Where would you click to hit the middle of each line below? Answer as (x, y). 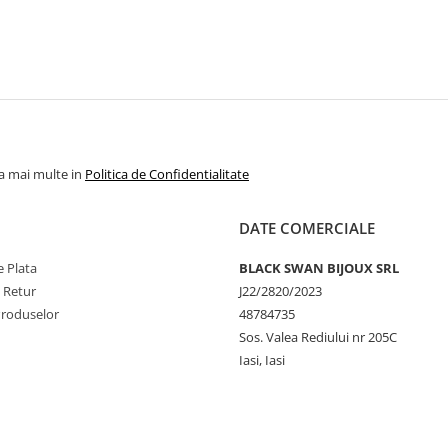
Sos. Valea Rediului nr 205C (318, 337)
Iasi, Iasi (262, 360)
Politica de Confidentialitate (167, 174)
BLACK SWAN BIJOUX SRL (319, 268)
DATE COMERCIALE (307, 228)
